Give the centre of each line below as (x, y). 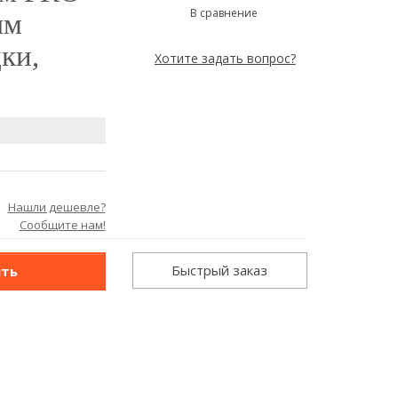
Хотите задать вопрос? (225, 58)
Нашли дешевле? (56, 207)
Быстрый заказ (220, 270)
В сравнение (219, 12)
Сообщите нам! (62, 225)
